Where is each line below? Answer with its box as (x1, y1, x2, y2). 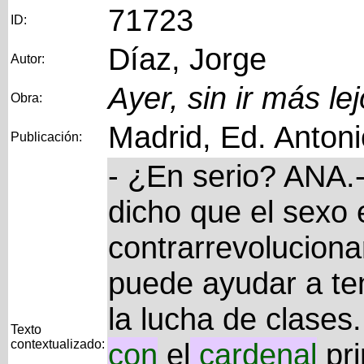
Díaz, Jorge (107, 41, 266, 76)
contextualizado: (10, 337, 105, 351)
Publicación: (10, 130, 82, 144)
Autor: (10, 52, 45, 66)
